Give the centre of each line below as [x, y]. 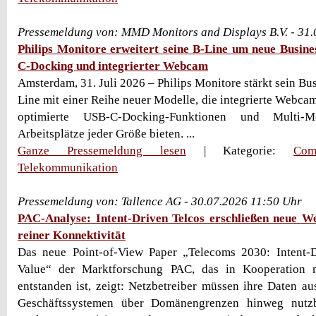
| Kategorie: [240, 151]
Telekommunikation [68, 168]
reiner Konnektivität [72, 235]
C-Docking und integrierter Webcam [113, 66]
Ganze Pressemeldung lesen [102, 151]
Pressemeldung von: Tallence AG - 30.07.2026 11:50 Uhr [160, 201]
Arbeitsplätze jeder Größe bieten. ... [106, 134]
